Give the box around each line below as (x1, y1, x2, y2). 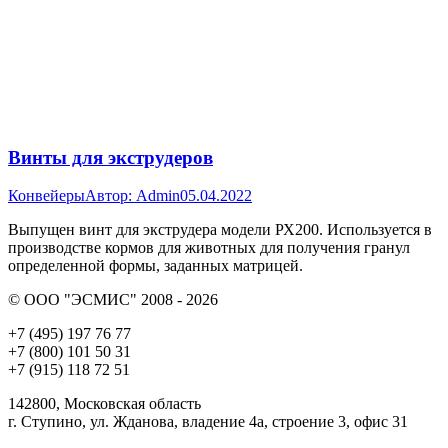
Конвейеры (8, 187, 85, 205)
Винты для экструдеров (8, 146, 213, 168)
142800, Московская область (8, 395, 201, 413)
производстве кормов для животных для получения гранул (8, 239, 410, 257)
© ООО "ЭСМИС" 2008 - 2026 (8, 291, 218, 309)
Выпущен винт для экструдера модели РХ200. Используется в (8, 221, 432, 239)
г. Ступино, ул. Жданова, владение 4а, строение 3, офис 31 (8, 413, 408, 431)
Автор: (85, 187, 136, 205)
